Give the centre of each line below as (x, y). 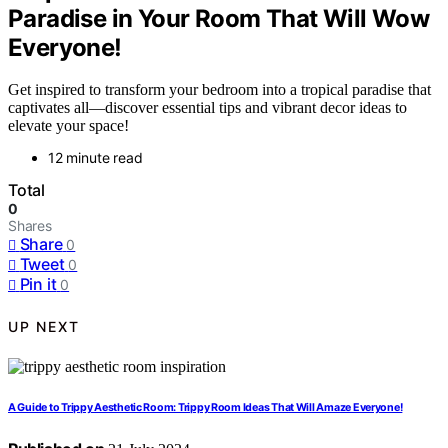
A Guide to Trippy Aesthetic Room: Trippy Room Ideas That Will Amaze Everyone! (205, 408)
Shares (30, 226)
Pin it (38, 284)
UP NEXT (44, 326)
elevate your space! (68, 126)
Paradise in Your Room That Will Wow (218, 18)
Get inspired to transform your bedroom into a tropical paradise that (219, 90)
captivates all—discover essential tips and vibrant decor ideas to (207, 108)
